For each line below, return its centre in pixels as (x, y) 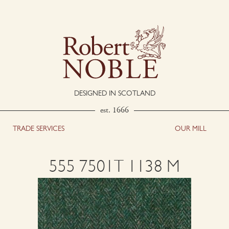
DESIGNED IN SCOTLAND (114, 93)
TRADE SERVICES (38, 129)
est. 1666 (114, 110)
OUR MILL (190, 129)
